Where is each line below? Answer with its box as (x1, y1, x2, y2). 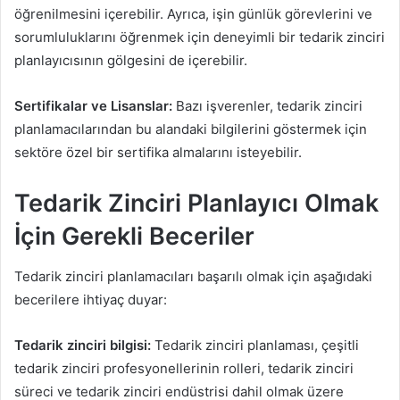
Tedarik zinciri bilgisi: (14, 336, 151, 354)
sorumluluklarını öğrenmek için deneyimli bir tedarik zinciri (14, 29, 385, 46)
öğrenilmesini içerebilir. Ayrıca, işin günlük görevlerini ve (14, 5, 372, 23)
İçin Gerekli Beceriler (14, 221, 254, 252)
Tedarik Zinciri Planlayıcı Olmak (14, 188, 379, 219)
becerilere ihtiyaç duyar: (14, 290, 167, 308)
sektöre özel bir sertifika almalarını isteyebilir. (14, 144, 302, 162)
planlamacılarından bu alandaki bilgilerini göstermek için (14, 121, 367, 138)
